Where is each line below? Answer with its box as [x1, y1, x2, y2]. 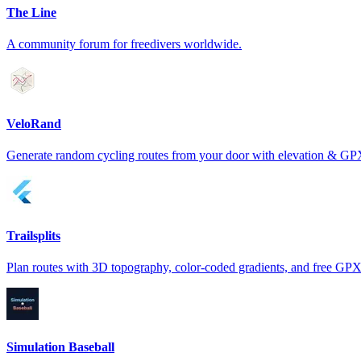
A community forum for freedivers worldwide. [6, 36, 242, 51]
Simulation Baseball [6, 340, 114, 355]
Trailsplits [6, 228, 60, 243]
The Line [6, 5, 56, 19]
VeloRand [6, 117, 61, 131]
